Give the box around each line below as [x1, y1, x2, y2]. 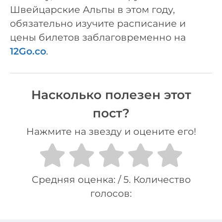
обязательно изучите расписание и [10, 18, 186, 30]
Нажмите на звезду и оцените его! [26, 125, 196, 137]
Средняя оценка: [31, 173, 118, 185]
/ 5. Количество [117, 173, 191, 185]
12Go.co [10, 46, 46, 57]
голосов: [90, 187, 132, 199]
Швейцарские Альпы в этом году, [10, 4, 175, 16]
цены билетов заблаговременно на [10, 32, 186, 44]
